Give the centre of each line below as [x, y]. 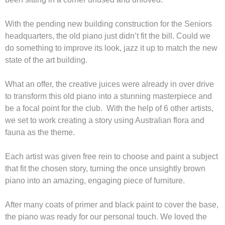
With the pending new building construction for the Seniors [108, 24]
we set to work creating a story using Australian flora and [105, 120]
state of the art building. [46, 60]
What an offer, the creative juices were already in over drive [109, 84]
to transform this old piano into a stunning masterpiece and [108, 96]
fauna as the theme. [40, 132]
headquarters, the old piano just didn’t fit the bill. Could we [108, 36]
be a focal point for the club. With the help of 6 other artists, [109, 108]
